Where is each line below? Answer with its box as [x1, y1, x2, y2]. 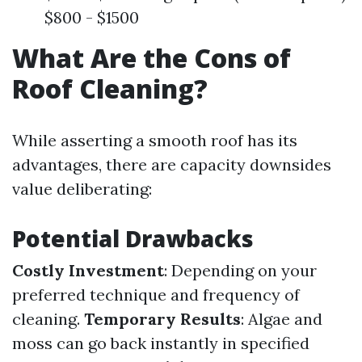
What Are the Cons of [12, 40, 291, 76]
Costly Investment [12, 260, 164, 281]
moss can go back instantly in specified [12, 333, 309, 354]
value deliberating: [12, 179, 152, 200]
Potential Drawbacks [12, 223, 254, 255]
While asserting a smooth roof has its [12, 130, 297, 151]
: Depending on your [164, 260, 317, 281]
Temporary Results [84, 309, 241, 330]
